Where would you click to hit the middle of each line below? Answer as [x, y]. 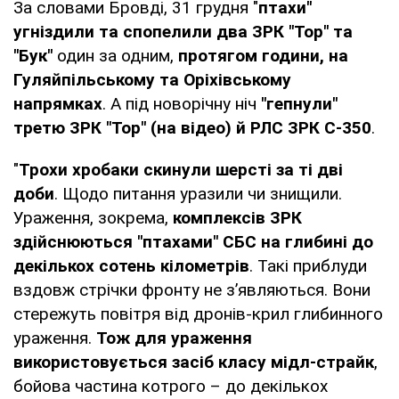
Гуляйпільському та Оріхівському [152, 79]
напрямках [58, 103]
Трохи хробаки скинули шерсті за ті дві [181, 169]
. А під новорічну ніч [182, 103]
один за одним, [113, 55]
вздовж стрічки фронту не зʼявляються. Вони [192, 289]
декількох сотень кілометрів [131, 265]
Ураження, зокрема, [93, 217]
